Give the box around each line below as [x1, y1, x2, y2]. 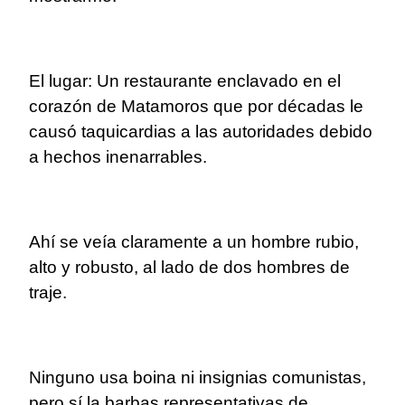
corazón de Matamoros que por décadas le [29, 97, 363, 117]
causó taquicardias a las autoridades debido [29, 122, 372, 142]
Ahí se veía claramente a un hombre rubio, [29, 232, 359, 252]
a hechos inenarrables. [29, 147, 207, 167]
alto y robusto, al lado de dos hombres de [29, 258, 350, 278]
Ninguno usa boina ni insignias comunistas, [29, 368, 366, 388]
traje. [29, 283, 71, 303]
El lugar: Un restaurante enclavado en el [29, 71, 341, 91]
